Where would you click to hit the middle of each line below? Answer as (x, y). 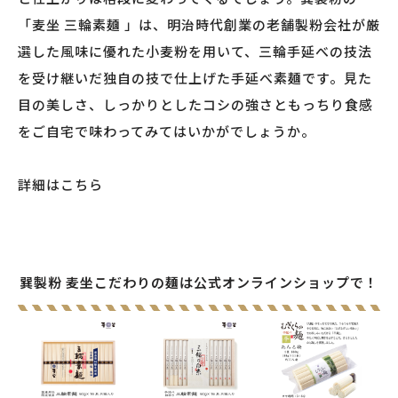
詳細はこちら (60, 185)
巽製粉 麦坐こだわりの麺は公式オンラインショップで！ (199, 283)
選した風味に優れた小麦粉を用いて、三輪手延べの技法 (195, 52)
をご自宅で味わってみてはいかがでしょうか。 (167, 131)
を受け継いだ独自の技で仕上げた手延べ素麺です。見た (195, 78)
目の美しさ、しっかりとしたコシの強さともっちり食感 (195, 105)
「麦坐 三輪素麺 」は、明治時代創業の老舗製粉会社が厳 (199, 25)
